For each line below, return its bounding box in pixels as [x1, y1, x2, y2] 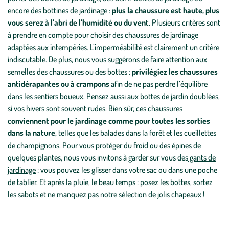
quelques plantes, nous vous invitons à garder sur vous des [8, 152, 188, 163]
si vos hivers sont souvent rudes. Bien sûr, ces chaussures [8, 103, 182, 113]
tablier [17, 177, 36, 187]
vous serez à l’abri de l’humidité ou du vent [8, 17, 149, 28]
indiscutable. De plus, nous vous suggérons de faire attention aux [8, 54, 207, 64]
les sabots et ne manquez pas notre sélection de [8, 189, 157, 199]
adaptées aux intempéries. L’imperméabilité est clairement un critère [8, 42, 219, 52]
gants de [188, 152, 216, 163]
